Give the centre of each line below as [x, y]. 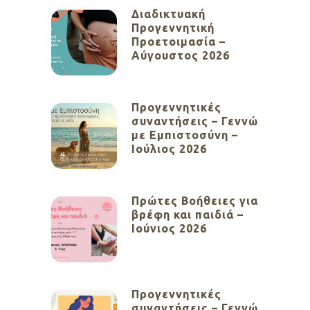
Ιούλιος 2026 [169, 149]
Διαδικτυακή [168, 14]
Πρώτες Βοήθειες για [195, 201]
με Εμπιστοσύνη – [185, 135]
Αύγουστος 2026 [181, 56]
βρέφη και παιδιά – [188, 215]
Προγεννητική [173, 28]
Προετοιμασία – [179, 42]
